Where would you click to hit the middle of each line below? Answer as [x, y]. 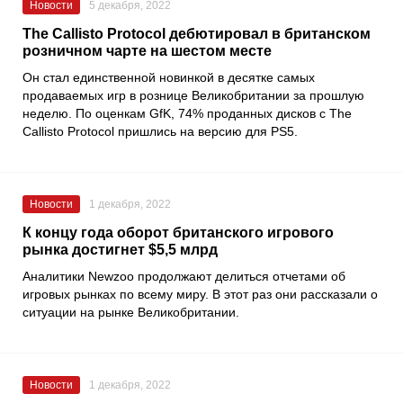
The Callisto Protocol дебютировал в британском [197, 33]
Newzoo [111, 276]
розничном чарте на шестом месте [147, 50]
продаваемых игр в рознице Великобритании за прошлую [193, 95]
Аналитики [55, 276]
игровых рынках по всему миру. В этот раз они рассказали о [200, 294]
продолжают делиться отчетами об [240, 276]
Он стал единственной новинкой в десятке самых [169, 77]
